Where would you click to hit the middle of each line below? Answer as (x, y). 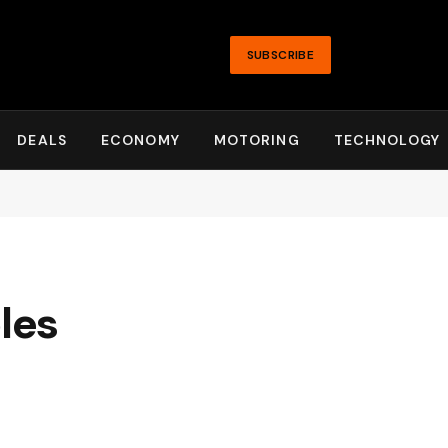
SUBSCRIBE (280, 55)
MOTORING (256, 140)
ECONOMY (140, 140)
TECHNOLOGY (386, 140)
